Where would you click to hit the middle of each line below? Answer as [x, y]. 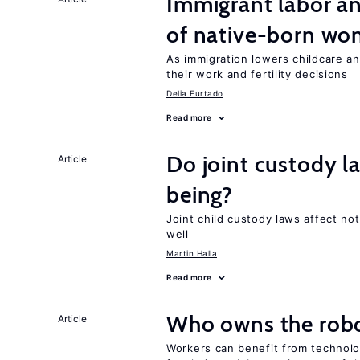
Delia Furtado [195, 93]
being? [200, 194]
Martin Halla [192, 253]
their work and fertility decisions [257, 74]
